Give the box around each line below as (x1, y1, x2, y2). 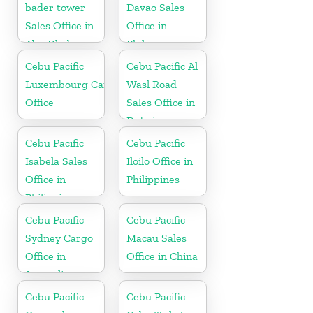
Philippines (126, 172, 180, 186)
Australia (25, 267, 69, 281)
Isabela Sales (25, 154, 87, 168)
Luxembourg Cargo (25, 77, 120, 91)
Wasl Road (126, 77, 177, 91)
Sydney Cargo (25, 231, 93, 245)
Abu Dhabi (25, 36, 76, 50)
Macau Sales (126, 231, 187, 245)
